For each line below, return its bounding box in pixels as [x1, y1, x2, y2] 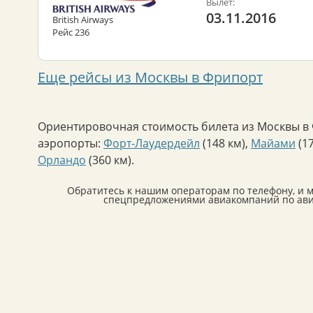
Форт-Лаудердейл [103, 135, 200, 151]
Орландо [38, 152, 86, 168]
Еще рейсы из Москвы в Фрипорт [38, 67, 263, 87]
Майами [251, 135, 296, 151]
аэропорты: [38, 135, 103, 151]
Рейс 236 [52, 25, 89, 38]
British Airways [52, 13, 113, 26]
